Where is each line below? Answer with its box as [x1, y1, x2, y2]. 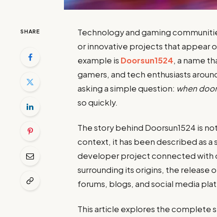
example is [77, 55, 121, 65]
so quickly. [77, 97, 118, 108]
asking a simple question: [77, 83, 177, 93]
